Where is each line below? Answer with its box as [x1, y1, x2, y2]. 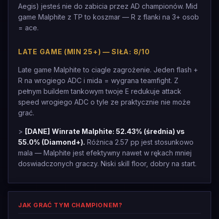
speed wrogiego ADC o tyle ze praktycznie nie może [18, 98, 191, 106]
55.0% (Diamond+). [18, 138, 85, 146]
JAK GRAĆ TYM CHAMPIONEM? [18, 201, 123, 209]
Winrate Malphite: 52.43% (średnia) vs [52, 127, 185, 135]
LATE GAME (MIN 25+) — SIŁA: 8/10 [18, 47, 150, 56]
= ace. [18, 23, 39, 32]
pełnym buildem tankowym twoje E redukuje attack [18, 87, 181, 95]
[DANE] [25, 127, 50, 135]
